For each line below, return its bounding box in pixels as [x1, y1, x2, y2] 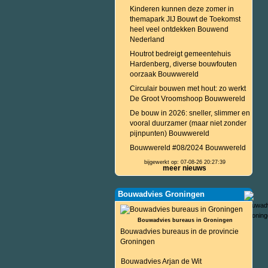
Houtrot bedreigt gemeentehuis [130, 50, 231, 58]
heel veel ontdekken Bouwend [130, 25, 229, 33]
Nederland [130, 35, 165, 44]
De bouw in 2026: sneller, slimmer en [130, 109, 250, 117]
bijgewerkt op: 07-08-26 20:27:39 [144, 159, 226, 165]
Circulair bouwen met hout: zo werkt [130, 84, 246, 93]
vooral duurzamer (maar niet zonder [130, 119, 246, 127]
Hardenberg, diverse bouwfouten [130, 60, 237, 68]
